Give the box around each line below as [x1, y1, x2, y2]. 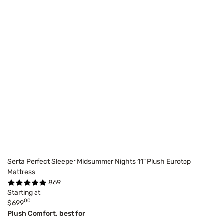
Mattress [7, 167, 35, 176]
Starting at [7, 188, 40, 197]
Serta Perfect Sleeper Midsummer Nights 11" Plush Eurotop [7, 157, 191, 166]
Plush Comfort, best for [7, 209, 85, 218]
